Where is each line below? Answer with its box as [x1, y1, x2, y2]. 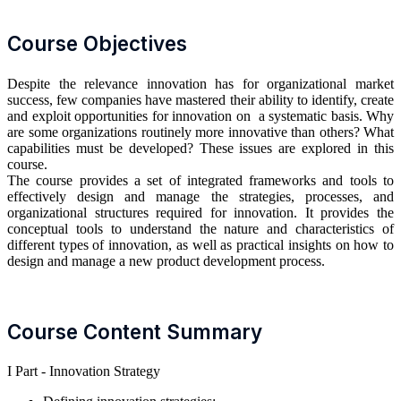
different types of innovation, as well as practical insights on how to [7, 236, 394, 252]
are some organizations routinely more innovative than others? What [7, 124, 394, 140]
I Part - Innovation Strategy [7, 363, 160, 380]
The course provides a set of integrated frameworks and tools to [7, 172, 394, 188]
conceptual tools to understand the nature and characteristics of [7, 220, 394, 236]
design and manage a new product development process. [7, 252, 325, 269]
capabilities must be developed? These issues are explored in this [7, 140, 394, 156]
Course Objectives [7, 31, 187, 56]
